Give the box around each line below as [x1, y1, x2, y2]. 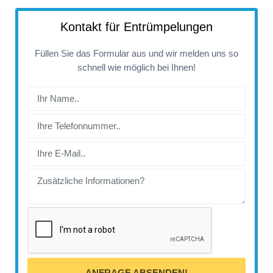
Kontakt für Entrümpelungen [60, 20, 213, 34]
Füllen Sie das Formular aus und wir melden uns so [35, 48, 238, 58]
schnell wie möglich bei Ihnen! [77, 62, 196, 73]
